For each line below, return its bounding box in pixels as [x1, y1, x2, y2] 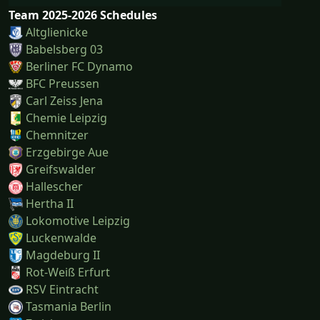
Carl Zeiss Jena [26, 92, 103, 109]
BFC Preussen [26, 75, 99, 91]
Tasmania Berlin [26, 298, 111, 314]
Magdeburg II [26, 246, 100, 263]
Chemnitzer [26, 126, 89, 143]
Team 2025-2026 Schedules [9, 6, 157, 23]
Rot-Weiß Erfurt [26, 264, 110, 280]
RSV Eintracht [26, 281, 99, 297]
